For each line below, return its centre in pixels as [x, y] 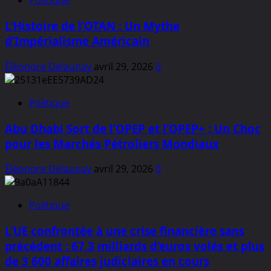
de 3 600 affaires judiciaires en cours [107, 261]
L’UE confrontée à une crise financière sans [125, 231]
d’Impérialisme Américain [77, 41]
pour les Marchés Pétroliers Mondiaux [112, 143]
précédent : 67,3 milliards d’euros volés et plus [135, 246]
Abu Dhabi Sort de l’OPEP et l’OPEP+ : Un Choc [133, 128]
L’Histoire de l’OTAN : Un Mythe [92, 26]
